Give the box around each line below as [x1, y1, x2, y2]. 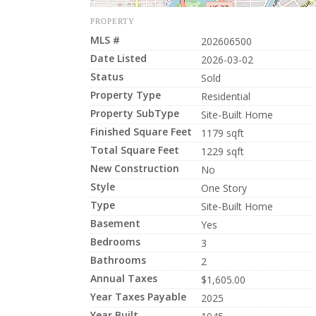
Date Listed [90, 51, 147, 65]
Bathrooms [90, 253, 146, 267]
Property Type [90, 88, 161, 102]
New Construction [90, 162, 179, 175]
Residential [200, 90, 250, 103]
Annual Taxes [90, 272, 157, 285]
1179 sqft [200, 126, 244, 140]
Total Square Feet [90, 143, 179, 157]
